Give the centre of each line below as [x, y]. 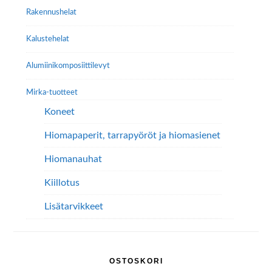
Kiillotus [62, 183]
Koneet [59, 112]
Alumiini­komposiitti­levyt [68, 66]
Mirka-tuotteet [52, 93]
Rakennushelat [51, 12]
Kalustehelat [47, 39]
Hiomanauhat [73, 159]
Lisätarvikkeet [73, 207]
